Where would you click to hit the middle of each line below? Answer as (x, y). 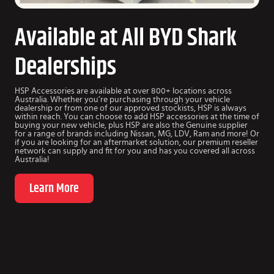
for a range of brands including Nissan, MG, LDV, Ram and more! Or (137, 134)
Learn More (54, 189)
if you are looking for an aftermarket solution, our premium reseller (136, 143)
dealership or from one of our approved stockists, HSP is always (131, 109)
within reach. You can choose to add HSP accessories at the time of (137, 117)
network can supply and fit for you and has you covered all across (135, 151)
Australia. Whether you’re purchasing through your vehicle (122, 100)
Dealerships (65, 68)
